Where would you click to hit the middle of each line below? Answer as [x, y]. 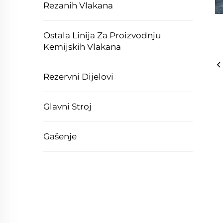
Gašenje [60, 136]
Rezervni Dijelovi [78, 77]
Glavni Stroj [67, 107]
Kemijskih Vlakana [82, 47]
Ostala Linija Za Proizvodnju [102, 35]
